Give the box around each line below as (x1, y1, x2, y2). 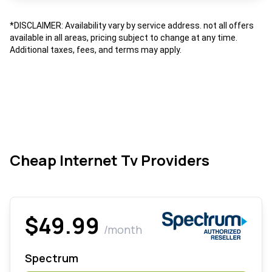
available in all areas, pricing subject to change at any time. (10, 33, 237, 43)
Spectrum (25, 251, 78, 266)
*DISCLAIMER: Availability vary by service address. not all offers (10, 21, 254, 31)
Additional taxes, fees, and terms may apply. (10, 45, 182, 55)
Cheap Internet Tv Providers (10, 150, 209, 171)
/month (104, 222, 142, 237)
